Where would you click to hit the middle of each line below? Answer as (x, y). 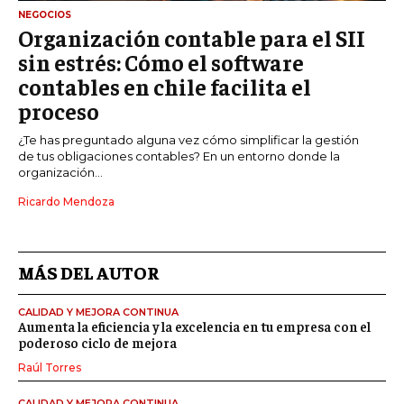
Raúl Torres (50, 367)
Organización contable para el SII (192, 37)
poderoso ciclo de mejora (97, 342)
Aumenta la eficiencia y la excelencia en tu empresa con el (194, 326)
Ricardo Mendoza (66, 201)
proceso (59, 110)
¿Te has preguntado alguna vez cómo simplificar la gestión (188, 139)
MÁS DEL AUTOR (88, 271)
